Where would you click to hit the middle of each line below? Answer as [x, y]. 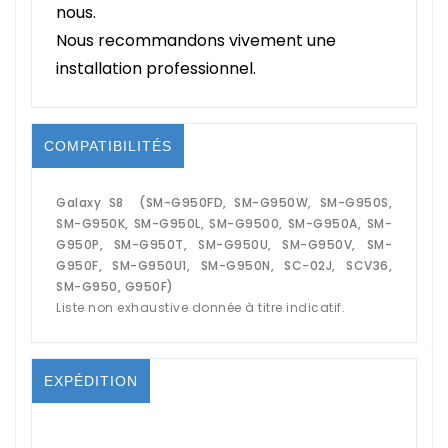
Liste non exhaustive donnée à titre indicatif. [200, 307]
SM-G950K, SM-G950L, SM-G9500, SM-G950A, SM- [224, 223]
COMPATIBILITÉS [108, 145]
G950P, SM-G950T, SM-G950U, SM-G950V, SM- [224, 244]
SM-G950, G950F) [115, 286]
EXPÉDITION [91, 380]
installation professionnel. [156, 68]
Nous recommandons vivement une [196, 40]
